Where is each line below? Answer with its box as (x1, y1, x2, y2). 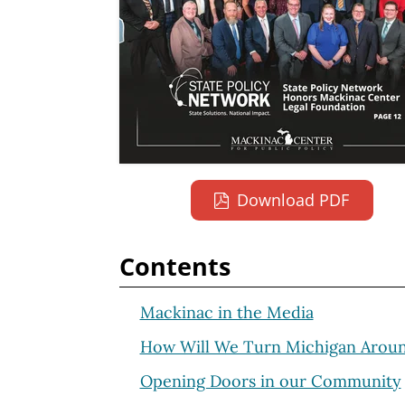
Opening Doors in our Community (139, 370, 401, 391)
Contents (119, 250, 231, 283)
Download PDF (237, 189, 350, 211)
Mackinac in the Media (139, 301, 314, 323)
